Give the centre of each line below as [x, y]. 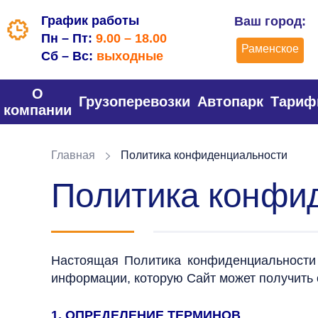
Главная [73, 155]
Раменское [270, 49]
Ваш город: [270, 21]
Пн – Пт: [68, 38]
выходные [130, 56]
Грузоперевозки [135, 102]
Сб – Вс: [69, 56]
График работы [90, 21]
